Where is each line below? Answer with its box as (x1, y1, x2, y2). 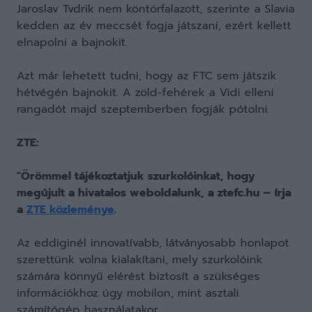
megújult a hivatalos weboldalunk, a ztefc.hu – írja (17, 185, 291, 201)
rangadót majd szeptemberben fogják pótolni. (17, 101, 270, 118)
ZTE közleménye (26, 201, 114, 218)
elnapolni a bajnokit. (17, 34, 127, 51)
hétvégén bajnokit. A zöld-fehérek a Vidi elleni (17, 84, 274, 101)
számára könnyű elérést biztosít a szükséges (17, 268, 260, 285)
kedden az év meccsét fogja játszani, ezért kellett (17, 17, 291, 34)
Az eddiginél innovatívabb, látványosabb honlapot (17, 235, 289, 251)
